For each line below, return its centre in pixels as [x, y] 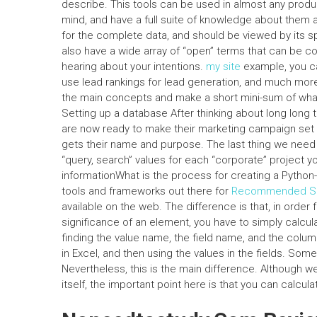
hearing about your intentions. [134, 67]
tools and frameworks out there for [146, 191]
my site [223, 67]
